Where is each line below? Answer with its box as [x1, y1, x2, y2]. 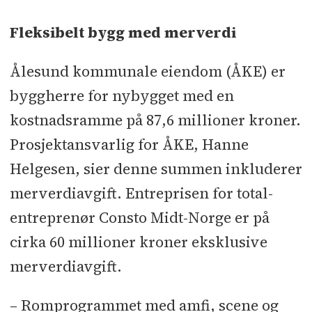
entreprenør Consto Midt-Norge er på [9, 207, 270, 228]
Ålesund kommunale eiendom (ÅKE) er [9, 61, 286, 81]
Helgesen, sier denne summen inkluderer [9, 158, 302, 179]
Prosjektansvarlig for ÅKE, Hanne [9, 134, 249, 155]
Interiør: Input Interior [107, 13, 272, 33]
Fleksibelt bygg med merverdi [9, 22, 236, 42]
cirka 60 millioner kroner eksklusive [9, 231, 267, 252]
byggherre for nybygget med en [9, 85, 234, 106]
